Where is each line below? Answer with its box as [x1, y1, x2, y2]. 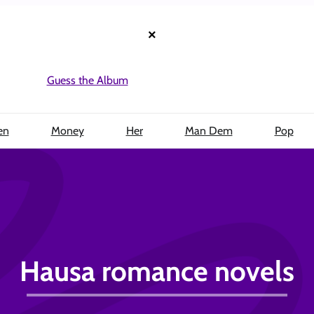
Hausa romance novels [20, 254, 294, 288]
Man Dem [184, 124, 233, 137]
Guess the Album [46, 73, 128, 87]
